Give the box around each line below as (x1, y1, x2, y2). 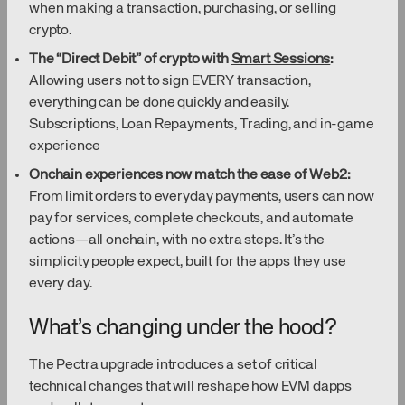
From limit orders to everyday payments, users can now (29, 190, 374, 205)
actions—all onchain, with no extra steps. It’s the (29, 233, 325, 249)
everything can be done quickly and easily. (29, 96, 290, 111)
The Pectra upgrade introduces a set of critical (29, 358, 317, 373)
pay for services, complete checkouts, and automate (29, 212, 353, 227)
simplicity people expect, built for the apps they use (29, 255, 346, 270)
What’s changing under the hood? (29, 317, 337, 340)
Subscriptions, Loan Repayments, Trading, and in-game (29, 118, 374, 133)
